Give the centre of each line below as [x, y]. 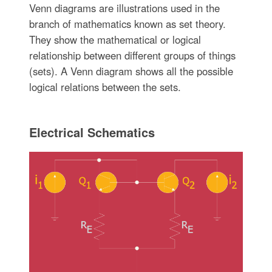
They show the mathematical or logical [115, 39]
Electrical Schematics [92, 132]
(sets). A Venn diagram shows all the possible [131, 71]
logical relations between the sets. [105, 87]
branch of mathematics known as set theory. [127, 23]
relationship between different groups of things [132, 55]
